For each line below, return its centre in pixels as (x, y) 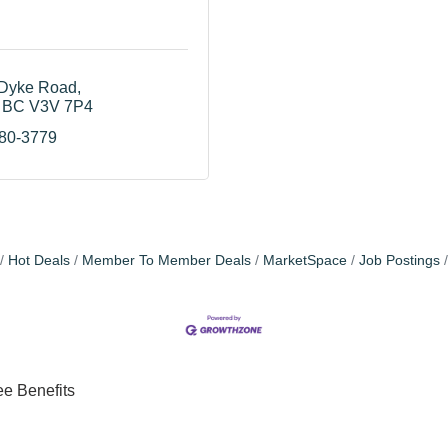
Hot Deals (39, 260)
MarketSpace (305, 260)
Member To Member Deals (166, 260)
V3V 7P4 (61, 106)
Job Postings (399, 260)
